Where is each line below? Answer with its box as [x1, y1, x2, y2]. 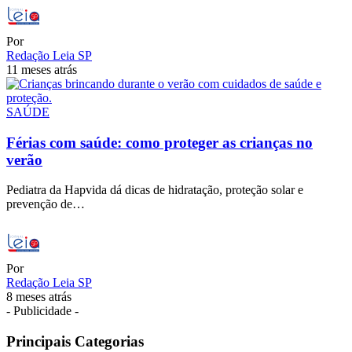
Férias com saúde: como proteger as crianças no [6, 134, 313, 151]
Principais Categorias [6, 333, 144, 350]
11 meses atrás [6, 63, 77, 77]
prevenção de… [6, 197, 85, 211]
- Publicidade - [6, 304, 79, 318]
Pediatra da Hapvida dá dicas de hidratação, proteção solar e [6, 183, 303, 197]
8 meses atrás [6, 290, 71, 304]
